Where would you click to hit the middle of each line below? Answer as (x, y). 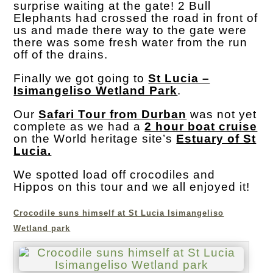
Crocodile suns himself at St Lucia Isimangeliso (119, 213)
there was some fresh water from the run (131, 43)
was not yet (222, 115)
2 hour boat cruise (201, 127)
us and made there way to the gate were (130, 30)
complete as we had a (79, 127)
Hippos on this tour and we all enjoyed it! (132, 187)
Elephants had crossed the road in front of (136, 18)
